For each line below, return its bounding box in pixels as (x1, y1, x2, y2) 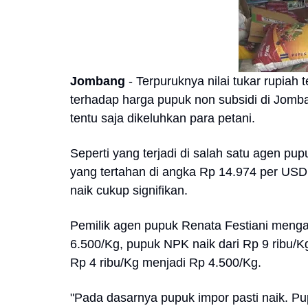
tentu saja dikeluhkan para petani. (70, 111, 255, 125)
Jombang (70, 74, 129, 88)
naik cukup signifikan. (70, 184, 188, 197)
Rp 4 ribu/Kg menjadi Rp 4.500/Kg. (70, 256, 261, 269)
